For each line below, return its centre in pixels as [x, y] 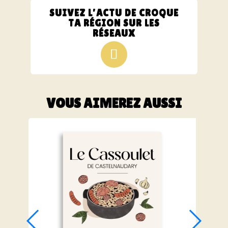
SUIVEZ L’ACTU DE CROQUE [114, 12]
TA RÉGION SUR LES [114, 23]
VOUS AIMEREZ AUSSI [114, 103]
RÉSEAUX [114, 33]
